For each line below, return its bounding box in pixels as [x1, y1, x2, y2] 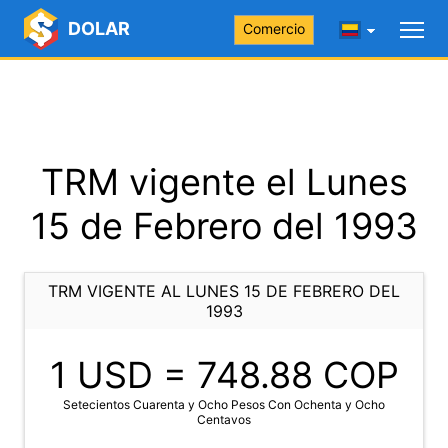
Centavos [197, 412, 251, 427]
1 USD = [49, 353, 197, 397]
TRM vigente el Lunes [40, 160, 408, 204]
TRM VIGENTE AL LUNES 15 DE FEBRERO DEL [48, 281, 400, 301]
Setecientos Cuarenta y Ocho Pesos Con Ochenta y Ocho [63, 397, 385, 412]
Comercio [243, 20, 305, 37]
